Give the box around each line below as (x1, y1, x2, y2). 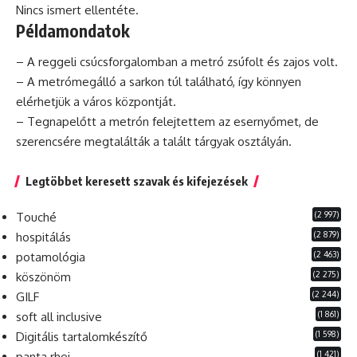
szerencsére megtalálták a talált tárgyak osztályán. (16, 134, 292, 150)
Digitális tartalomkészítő (16, 329, 147, 345)
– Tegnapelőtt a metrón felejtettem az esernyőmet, (16, 114, 304, 130)
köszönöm (16, 269, 71, 285)
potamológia (16, 249, 85, 265)
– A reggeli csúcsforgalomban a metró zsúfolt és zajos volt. (16, 54, 338, 70)
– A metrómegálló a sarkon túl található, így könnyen (16, 74, 301, 90)
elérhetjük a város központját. (16, 94, 176, 110)
